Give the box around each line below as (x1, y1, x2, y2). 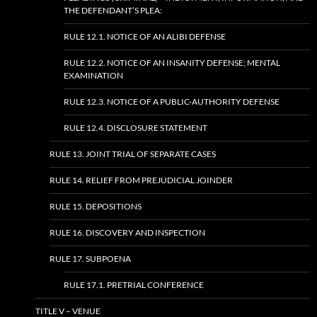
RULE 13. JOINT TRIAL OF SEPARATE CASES (50, 149, 216, 160)
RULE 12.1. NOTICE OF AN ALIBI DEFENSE (64, 31, 226, 42)
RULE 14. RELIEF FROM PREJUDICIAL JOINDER (50, 175, 233, 186)
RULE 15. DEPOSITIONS (50, 201, 142, 212)
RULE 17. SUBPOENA (50, 253, 131, 265)
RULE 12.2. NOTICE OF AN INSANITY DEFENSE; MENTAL (64, 57, 280, 69)
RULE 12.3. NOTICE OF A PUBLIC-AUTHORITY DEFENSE (64, 96, 279, 108)
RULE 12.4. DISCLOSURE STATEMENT (64, 122, 207, 134)
